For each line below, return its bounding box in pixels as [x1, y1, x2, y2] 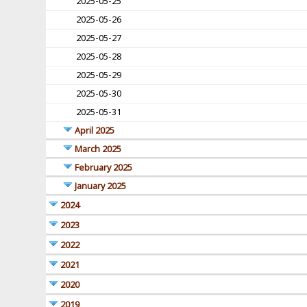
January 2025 [75, 180, 127, 193]
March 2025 [75, 143, 122, 156]
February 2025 [75, 162, 133, 174]
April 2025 [75, 125, 115, 137]
